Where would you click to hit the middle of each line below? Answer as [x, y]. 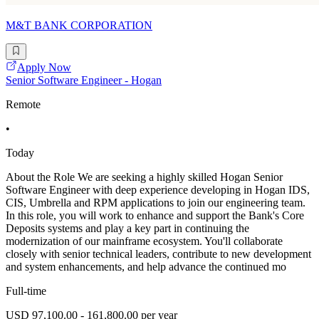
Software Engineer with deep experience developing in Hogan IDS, [158, 189]
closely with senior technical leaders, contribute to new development [158, 253]
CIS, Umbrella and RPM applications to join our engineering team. [156, 202]
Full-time [26, 291]
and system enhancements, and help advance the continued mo [146, 266]
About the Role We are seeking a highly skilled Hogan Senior [144, 177]
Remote [23, 104]
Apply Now [44, 67]
